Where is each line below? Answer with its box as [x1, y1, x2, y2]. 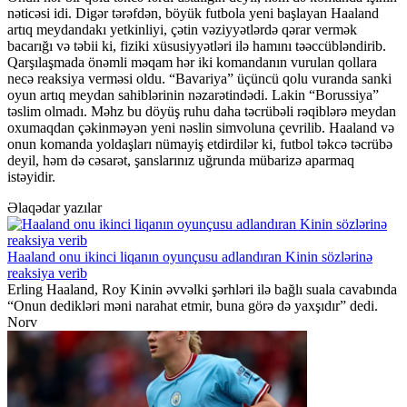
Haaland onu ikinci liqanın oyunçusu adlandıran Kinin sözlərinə [7, 249, 372, 265]
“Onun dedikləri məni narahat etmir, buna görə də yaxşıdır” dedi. [7, 298, 378, 314]
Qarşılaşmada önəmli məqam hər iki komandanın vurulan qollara [7, 55, 377, 71]
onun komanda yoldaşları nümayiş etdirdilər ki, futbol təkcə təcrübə [7, 136, 392, 153]
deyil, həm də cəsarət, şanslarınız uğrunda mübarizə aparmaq [7, 153, 354, 169]
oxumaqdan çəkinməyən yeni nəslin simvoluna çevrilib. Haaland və [7, 120, 394, 136]
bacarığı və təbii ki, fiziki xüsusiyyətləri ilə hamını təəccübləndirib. [7, 38, 386, 55]
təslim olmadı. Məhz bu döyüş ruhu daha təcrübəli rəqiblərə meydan [7, 104, 396, 120]
